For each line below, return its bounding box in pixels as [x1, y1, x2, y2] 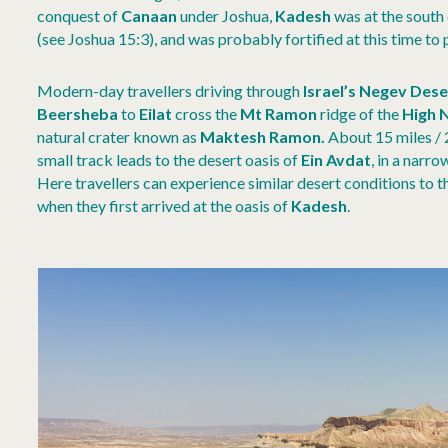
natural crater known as [37, 127, 200, 147]
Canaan [121, 6, 180, 26]
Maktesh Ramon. [200, 127, 328, 147]
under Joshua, [180, 6, 275, 26]
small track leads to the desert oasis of [37, 150, 301, 170]
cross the [172, 104, 240, 124]
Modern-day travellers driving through [37, 81, 303, 101]
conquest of [37, 6, 121, 26]
